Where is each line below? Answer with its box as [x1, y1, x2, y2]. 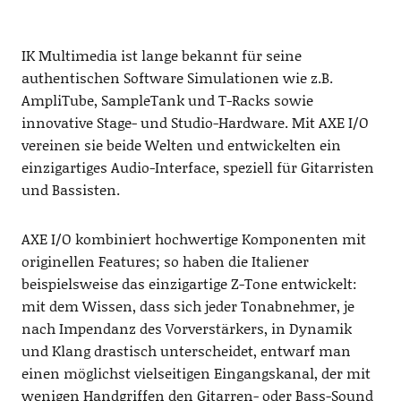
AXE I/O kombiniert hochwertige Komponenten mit [21, 228, 366, 250]
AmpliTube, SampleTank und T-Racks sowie [21, 90, 313, 111]
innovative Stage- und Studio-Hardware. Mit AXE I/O [21, 112, 369, 133]
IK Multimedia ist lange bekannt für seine [21, 45, 302, 66]
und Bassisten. [21, 179, 120, 200]
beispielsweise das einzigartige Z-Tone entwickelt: [21, 273, 357, 294]
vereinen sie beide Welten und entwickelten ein [21, 134, 341, 156]
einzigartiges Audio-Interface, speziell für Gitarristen [21, 157, 374, 178]
